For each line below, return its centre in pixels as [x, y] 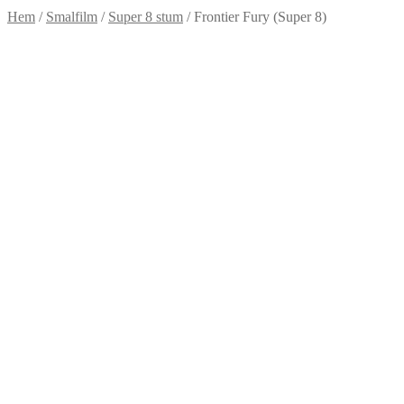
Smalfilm [72, 17]
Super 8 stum [146, 17]
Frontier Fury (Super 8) [260, 17]
